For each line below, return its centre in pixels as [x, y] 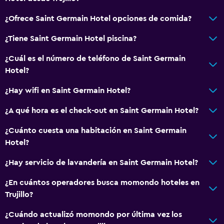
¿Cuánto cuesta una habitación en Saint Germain [96, 130]
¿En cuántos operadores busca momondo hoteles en [102, 182]
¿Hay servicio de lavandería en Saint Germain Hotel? [101, 162]
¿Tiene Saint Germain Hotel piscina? [71, 38]
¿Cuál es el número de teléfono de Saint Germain [95, 58]
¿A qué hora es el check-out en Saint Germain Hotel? [102, 110]
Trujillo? [19, 194]
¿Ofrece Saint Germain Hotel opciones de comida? [98, 18]
